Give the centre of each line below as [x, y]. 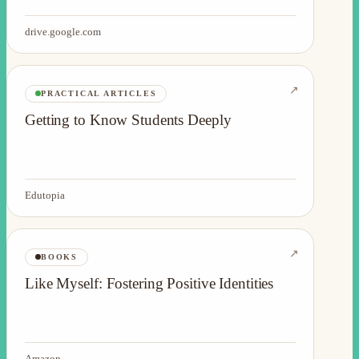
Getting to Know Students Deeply [128, 119]
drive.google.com [63, 31]
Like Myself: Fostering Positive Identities [149, 283]
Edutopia [45, 195]
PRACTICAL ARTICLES [99, 93]
